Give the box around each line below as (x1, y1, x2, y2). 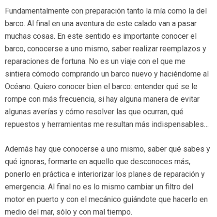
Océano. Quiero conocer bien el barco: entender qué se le (5, 82, 198, 92)
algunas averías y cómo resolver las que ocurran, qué (5, 107, 184, 117)
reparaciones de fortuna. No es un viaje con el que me (5, 57, 186, 66)
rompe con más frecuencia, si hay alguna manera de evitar (5, 94, 200, 104)
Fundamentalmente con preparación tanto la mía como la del (5, 6, 207, 16)
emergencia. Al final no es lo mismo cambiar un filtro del (5, 182, 193, 192)
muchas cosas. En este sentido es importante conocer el (5, 31, 197, 41)
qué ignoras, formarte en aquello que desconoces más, (5, 157, 190, 167)
